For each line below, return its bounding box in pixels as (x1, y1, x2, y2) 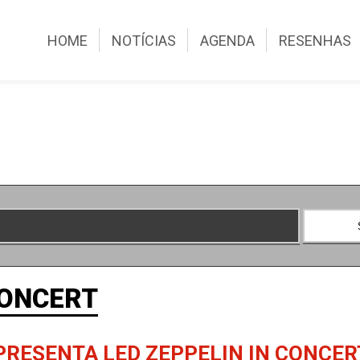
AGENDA (200, 31, 256, 49)
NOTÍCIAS (112, 31, 177, 49)
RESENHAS (279, 31, 352, 49)
